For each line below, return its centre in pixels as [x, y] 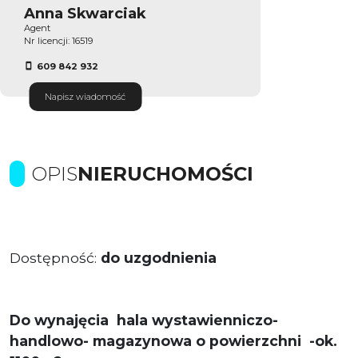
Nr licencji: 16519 [58, 40]
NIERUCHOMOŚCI [165, 173]
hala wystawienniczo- [197, 320]
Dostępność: [55, 257]
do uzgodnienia [159, 257]
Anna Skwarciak [85, 13]
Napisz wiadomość [85, 96]
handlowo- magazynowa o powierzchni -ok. [173, 340]
